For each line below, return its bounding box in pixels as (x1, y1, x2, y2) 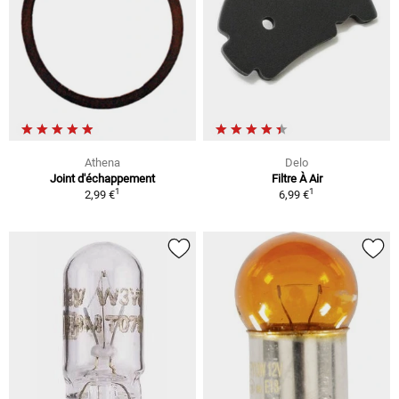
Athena (85, 155, 120, 169)
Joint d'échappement (50, 171, 155, 185)
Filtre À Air (271, 171, 322, 185)
